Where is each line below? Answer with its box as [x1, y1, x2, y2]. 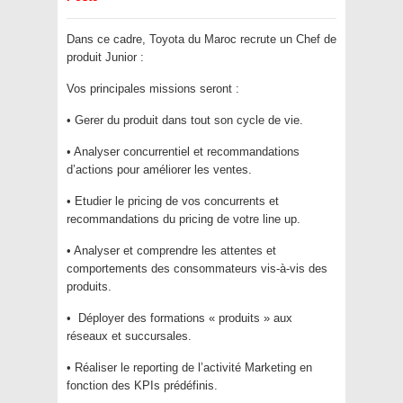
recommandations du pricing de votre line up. [67, 212, 300, 227]
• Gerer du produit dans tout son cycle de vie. [67, 113, 303, 128]
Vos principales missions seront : [67, 82, 239, 96]
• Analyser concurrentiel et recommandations [67, 145, 300, 159]
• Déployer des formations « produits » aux [67, 311, 292, 326]
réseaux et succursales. [67, 329, 192, 344]
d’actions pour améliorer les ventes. [67, 163, 252, 177]
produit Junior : [67, 50, 144, 65]
